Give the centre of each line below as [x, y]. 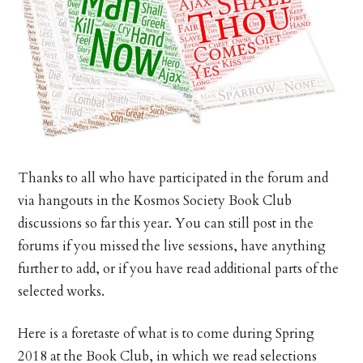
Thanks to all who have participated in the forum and [173, 179]
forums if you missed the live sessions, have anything [172, 247]
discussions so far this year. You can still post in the [166, 224]
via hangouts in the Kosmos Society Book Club [155, 201]
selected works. [62, 292]
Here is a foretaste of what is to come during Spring [167, 334]
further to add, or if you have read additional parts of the [179, 269]
